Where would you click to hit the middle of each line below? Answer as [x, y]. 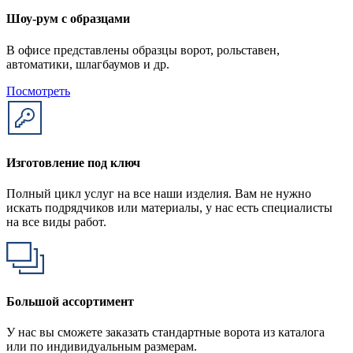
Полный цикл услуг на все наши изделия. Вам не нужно [159, 194]
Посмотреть [38, 91]
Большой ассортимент [70, 301]
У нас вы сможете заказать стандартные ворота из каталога [165, 332]
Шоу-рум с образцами [68, 19]
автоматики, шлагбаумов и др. [88, 64]
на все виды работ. [56, 222]
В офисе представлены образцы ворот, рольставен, [143, 50]
